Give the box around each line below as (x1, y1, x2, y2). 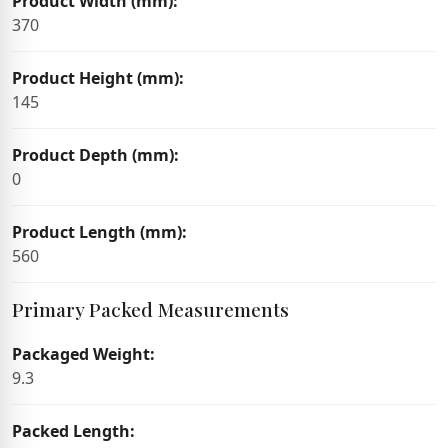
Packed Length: (12, 420, 135, 442)
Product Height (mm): (12, 67, 184, 89)
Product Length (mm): (12, 221, 187, 243)
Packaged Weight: (12, 343, 155, 365)
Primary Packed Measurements (12, 296, 289, 322)
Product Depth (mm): (12, 144, 179, 166)
